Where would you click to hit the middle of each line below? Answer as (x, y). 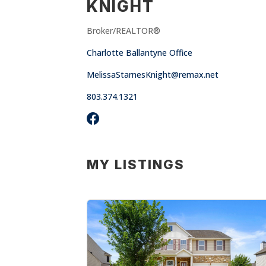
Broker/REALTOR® (124, 31)
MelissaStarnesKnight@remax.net (153, 75)
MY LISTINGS (136, 164)
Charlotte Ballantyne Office (140, 53)
